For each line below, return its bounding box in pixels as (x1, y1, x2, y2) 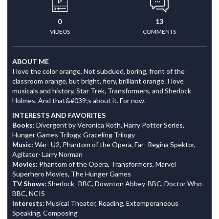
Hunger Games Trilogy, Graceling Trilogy (12, 131, 135, 139)
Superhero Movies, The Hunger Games (12, 170, 131, 178)
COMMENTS (143, 28, 176, 35)
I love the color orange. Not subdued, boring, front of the (12, 67, 185, 75)
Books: (12, 121, 36, 129)
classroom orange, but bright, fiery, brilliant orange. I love (12, 77, 184, 85)
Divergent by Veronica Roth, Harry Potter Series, (36, 121, 184, 129)
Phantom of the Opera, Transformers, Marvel (39, 160, 176, 168)
